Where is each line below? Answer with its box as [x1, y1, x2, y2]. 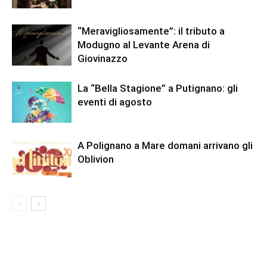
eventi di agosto [77, 96, 152, 108]
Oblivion [77, 153, 114, 166]
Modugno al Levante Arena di [77, 39, 210, 51]
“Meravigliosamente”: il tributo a [77, 25, 225, 38]
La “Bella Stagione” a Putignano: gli [77, 82, 238, 95]
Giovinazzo [77, 52, 128, 65]
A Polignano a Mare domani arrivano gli [77, 139, 253, 152]
